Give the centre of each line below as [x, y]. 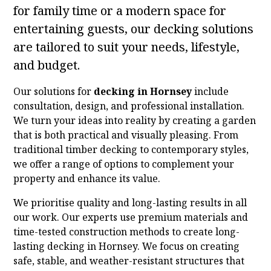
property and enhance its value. [87, 179]
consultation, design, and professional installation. [129, 106]
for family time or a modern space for [120, 11]
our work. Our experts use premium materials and [131, 217]
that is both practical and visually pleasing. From [126, 135]
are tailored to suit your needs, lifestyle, [127, 47]
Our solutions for [54, 92]
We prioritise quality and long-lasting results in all [130, 203]
